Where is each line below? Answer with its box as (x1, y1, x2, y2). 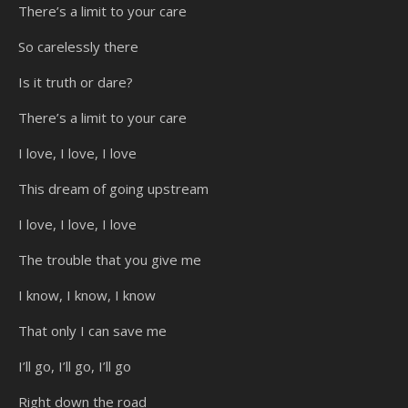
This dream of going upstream (18, 178, 209, 198)
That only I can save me (18, 321, 167, 340)
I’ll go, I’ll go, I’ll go (18, 356, 131, 375)
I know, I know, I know (18, 285, 156, 304)
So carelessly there (18, 36, 138, 56)
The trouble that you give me (18, 250, 201, 269)
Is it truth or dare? (18, 72, 133, 91)
